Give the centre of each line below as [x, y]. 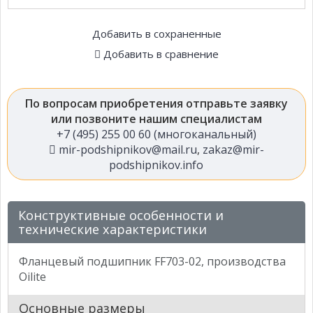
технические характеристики [112, 229]
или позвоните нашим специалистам [156, 118]
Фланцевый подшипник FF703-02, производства [152, 261]
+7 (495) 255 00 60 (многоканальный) [156, 134]
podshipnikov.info [156, 165]
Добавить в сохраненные [156, 33]
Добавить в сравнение [161, 53]
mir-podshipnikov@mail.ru [126, 149]
